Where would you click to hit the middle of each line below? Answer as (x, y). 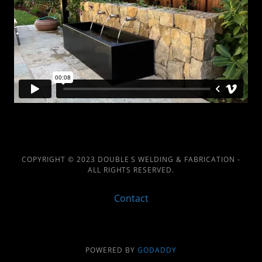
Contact (131, 198)
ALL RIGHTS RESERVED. (131, 170)
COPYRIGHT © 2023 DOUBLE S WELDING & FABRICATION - (131, 159)
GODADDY (157, 250)
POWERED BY (111, 250)
